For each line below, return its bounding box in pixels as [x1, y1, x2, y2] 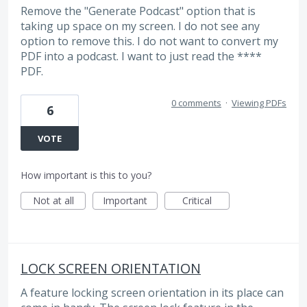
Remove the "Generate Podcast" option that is [21, 3, 256, 19]
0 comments [171, 96, 221, 109]
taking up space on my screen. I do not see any [21, 19, 260, 34]
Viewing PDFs [232, 96, 286, 109]
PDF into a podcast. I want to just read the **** [21, 49, 262, 64]
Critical [182, 193, 212, 207]
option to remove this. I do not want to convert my [21, 34, 278, 49]
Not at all [32, 193, 74, 207]
